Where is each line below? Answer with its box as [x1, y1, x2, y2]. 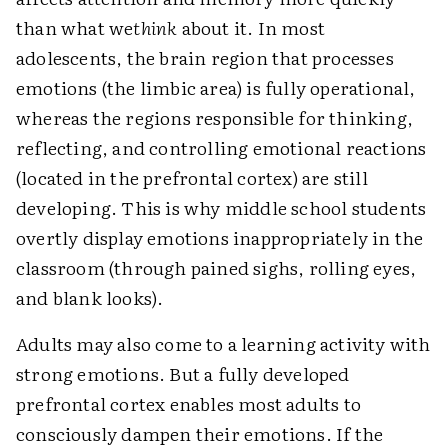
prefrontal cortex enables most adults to [16, 390, 362, 417]
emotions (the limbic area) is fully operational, [16, 74, 416, 101]
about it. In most [177, 14, 326, 41]
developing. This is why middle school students [16, 194, 427, 221]
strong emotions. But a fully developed [16, 360, 350, 387]
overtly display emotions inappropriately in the [16, 224, 424, 251]
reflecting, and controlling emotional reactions [16, 134, 427, 161]
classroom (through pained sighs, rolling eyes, [16, 254, 417, 281]
